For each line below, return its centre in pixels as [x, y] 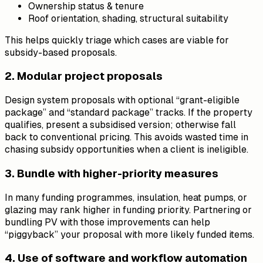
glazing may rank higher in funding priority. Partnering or [128, 210]
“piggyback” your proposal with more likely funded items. [129, 234]
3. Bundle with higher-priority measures [112, 173]
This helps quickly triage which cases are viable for [117, 40]
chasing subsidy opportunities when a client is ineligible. [127, 150]
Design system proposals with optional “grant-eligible [122, 100]
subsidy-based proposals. [61, 52]
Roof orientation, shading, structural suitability [128, 18]
